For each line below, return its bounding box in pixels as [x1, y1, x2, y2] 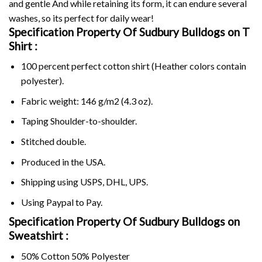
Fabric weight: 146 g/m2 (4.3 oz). [20, 95, 153, 106]
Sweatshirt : [9, 229, 68, 243]
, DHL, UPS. [102, 176, 148, 188]
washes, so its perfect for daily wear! [9, 12, 154, 23]
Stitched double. [20, 135, 86, 147]
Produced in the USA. [20, 156, 105, 167]
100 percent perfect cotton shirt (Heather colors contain [20, 60, 246, 72]
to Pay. [73, 196, 102, 208]
